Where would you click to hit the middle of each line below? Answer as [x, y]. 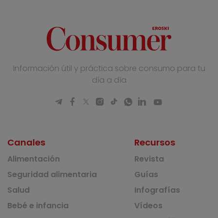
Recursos [155, 143]
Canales [27, 143]
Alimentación [34, 159]
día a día [109, 80]
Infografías [157, 190]
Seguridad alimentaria [52, 175]
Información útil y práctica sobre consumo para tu [109, 69]
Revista [149, 159]
